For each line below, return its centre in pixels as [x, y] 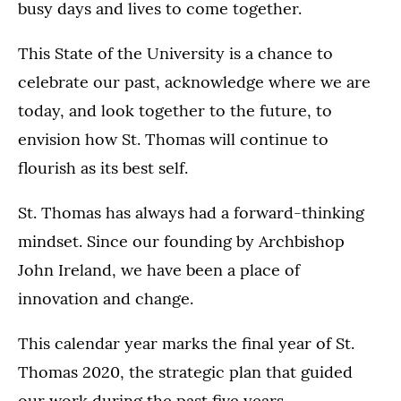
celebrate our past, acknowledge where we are [194, 82]
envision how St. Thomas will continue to [173, 140]
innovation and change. [106, 299]
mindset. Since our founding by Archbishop [181, 242]
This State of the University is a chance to [175, 54]
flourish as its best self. [103, 168]
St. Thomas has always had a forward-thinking [191, 213]
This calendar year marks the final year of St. [186, 344]
